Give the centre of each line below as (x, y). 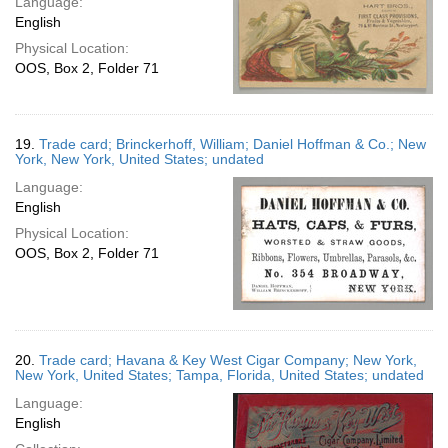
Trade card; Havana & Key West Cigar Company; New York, (228, 360)
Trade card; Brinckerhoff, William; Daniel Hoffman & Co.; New (232, 144)
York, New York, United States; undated (139, 159)
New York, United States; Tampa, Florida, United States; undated (219, 375)
